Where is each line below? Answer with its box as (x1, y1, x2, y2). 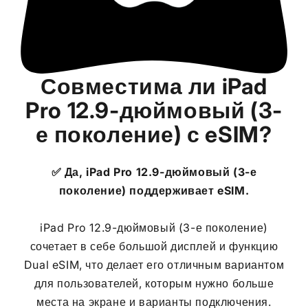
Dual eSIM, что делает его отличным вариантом (23, 258, 285, 272)
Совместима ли (41, 73, 222, 100)
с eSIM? (181, 121, 272, 148)
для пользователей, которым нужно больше (34, 276, 274, 290)
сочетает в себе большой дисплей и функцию (30, 239, 278, 253)
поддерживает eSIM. (126, 184, 250, 197)
